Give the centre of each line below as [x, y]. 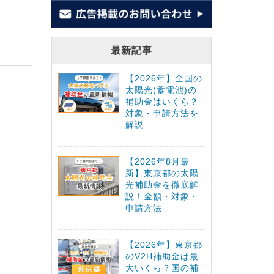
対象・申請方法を [162, 113]
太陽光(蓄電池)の [161, 90]
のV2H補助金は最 [162, 257]
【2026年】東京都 [164, 245]
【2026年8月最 [157, 162]
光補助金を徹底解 [162, 185]
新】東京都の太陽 [162, 173]
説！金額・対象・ [162, 197]
